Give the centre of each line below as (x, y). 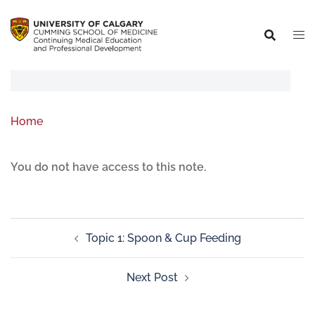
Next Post (152, 277)
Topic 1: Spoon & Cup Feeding (163, 238)
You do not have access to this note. (108, 167)
